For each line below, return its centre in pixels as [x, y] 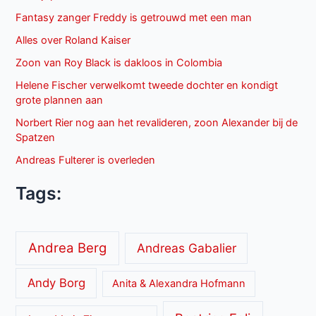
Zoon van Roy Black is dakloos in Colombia [119, 63]
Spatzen [36, 138]
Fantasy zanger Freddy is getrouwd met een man [134, 18]
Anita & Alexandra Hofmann [178, 284]
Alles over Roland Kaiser [73, 41]
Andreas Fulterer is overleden [86, 160]
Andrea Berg [68, 248]
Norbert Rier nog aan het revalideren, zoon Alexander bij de [157, 123]
